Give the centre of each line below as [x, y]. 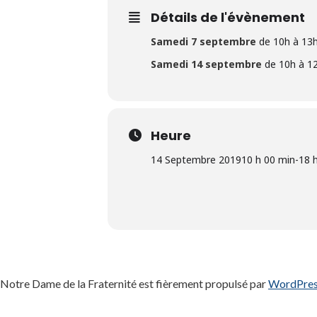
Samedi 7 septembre [203, 41]
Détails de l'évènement [228, 17]
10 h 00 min [268, 159]
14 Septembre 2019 [196, 159]
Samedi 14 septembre [206, 64]
